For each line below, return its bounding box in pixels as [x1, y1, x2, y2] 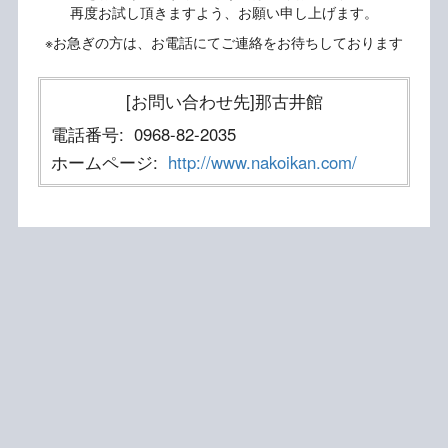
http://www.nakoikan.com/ [167, 149, 357, 174]
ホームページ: [50, 149, 158, 174]
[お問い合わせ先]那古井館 [125, 88, 323, 113]
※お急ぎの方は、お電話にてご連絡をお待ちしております [45, 31, 403, 52]
